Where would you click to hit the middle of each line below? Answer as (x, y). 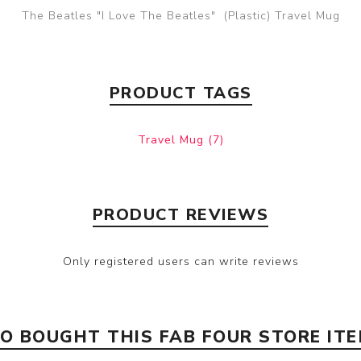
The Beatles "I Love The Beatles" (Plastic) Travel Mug (180, 15)
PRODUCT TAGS (180, 93)
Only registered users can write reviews (180, 261)
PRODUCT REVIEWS (180, 214)
